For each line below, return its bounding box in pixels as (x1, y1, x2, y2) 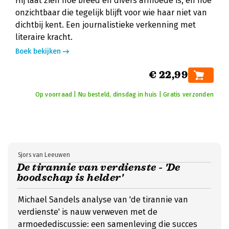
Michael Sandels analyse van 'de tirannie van (18, 195, 188, 204)
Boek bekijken (15, 47, 61, 56)
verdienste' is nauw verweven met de (18, 207, 157, 217)
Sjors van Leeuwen (18, 151, 70, 158)
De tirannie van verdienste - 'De (17, 161, 180, 174)
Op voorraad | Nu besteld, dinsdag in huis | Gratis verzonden (35, 91, 214, 98)
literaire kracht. (15, 32, 73, 42)
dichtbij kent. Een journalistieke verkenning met (15, 20, 196, 30)
